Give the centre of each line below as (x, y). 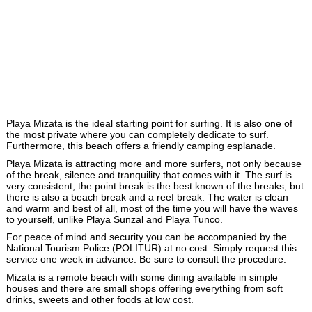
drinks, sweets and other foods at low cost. (100, 299)
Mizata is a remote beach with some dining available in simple (142, 277)
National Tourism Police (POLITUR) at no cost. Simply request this (151, 248)
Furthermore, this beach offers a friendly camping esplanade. (141, 145)
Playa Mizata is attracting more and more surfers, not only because (154, 163)
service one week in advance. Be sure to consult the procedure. (146, 259)
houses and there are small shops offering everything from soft (144, 288)
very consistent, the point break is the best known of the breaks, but (155, 186)
